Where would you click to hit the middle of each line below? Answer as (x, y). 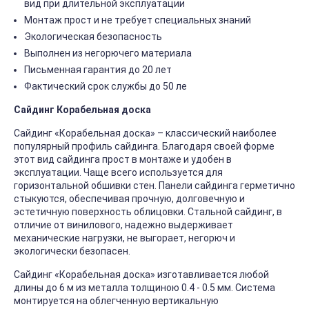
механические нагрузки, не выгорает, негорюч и (124, 238)
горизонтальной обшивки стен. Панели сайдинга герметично (154, 186)
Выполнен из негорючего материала (108, 53)
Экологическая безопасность (93, 37)
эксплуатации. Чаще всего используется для (118, 173)
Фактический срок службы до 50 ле (106, 87)
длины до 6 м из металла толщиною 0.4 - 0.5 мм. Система (144, 288)
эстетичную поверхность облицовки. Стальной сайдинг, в (148, 212)
